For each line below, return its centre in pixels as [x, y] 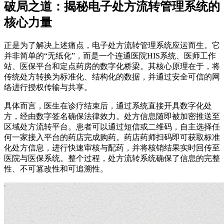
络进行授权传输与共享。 [48, 87]
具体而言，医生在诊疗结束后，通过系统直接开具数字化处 [108, 105]
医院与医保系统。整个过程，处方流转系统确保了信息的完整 [112, 158]
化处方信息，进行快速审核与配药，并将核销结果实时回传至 [112, 147]
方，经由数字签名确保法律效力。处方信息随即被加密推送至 [112, 116]
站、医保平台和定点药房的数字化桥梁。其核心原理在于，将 [112, 66]
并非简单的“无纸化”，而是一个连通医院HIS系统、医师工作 [110, 55]
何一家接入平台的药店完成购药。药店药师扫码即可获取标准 [112, 137]
